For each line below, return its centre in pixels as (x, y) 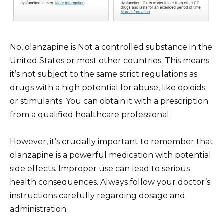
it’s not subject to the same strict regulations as (104, 74)
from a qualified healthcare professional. (90, 114)
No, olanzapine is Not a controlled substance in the (111, 47)
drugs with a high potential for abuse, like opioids (108, 87)
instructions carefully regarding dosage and (98, 195)
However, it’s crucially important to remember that (112, 141)
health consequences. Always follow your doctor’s (110, 182)
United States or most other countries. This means (110, 60)
